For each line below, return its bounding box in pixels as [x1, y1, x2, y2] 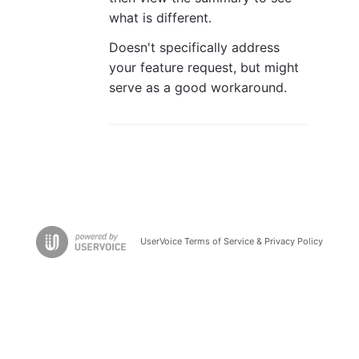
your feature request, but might [109, 58, 299, 75]
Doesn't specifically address [109, 38, 280, 55]
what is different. [109, 9, 212, 26]
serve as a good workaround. [109, 79, 287, 95]
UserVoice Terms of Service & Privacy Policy [140, 235, 323, 247]
